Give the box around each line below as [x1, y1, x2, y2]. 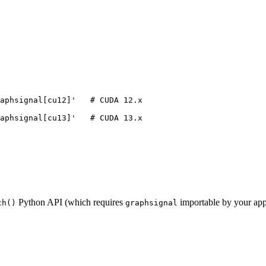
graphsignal [125, 198, 178, 208]
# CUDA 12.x [90, 95, 142, 104]
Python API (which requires [16, 197, 125, 208]
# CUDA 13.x [90, 113, 142, 122]
